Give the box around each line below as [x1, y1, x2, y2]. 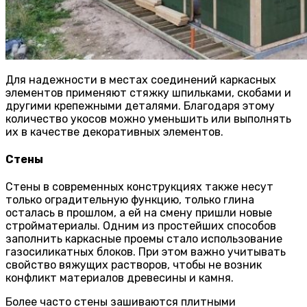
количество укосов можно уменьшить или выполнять [5, 112, 291, 125]
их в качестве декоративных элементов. [5, 125, 223, 138]
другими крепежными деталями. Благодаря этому [5, 99, 275, 112]
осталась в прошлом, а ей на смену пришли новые [5, 206, 272, 220]
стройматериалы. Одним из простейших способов [5, 219, 276, 233]
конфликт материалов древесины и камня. [5, 271, 234, 285]
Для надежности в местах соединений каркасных [5, 73, 276, 86]
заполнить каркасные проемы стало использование [5, 232, 282, 246]
